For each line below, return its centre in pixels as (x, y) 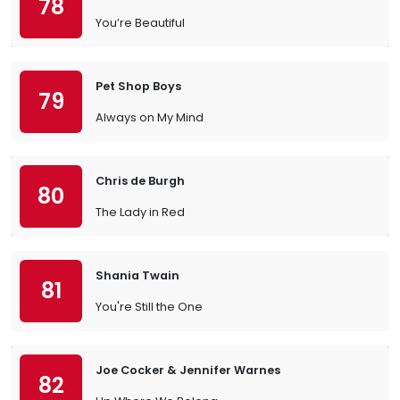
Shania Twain (137, 275)
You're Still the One (149, 307)
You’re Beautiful (140, 23)
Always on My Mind (150, 117)
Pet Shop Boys (138, 86)
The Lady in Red (140, 212)
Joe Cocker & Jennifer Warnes (188, 370)
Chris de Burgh (140, 181)
